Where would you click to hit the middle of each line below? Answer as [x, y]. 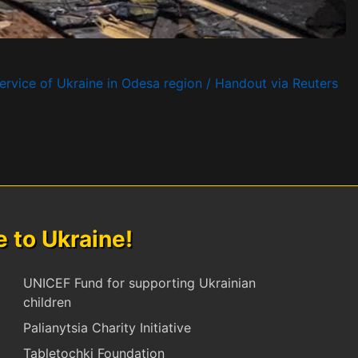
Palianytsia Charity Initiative [107, 328]
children [47, 302]
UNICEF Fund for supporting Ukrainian [139, 283]
